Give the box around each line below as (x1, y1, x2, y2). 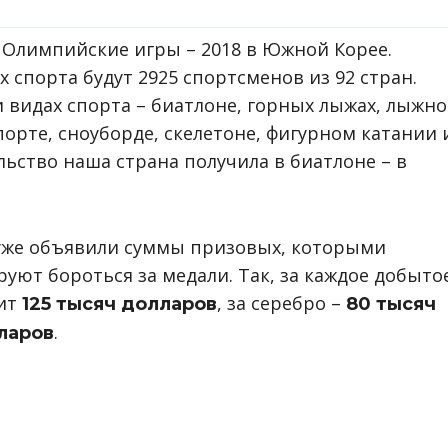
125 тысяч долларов (17, 293, 217, 315)
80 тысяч (346, 293, 436, 315)
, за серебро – (217, 291, 346, 315)
